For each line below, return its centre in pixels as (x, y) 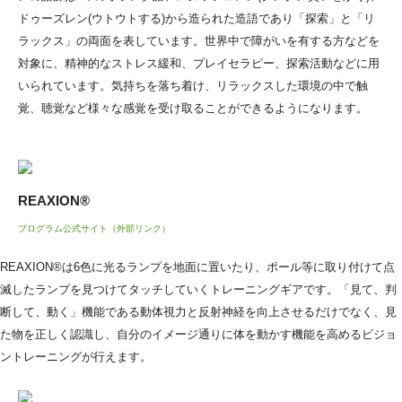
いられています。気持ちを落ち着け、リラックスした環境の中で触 (193, 85)
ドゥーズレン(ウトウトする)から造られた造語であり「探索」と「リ (197, 18)
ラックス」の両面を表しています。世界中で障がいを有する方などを (199, 40)
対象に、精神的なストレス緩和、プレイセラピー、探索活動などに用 (199, 63)
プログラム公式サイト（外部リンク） (94, 228)
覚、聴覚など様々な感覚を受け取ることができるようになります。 (193, 108)
